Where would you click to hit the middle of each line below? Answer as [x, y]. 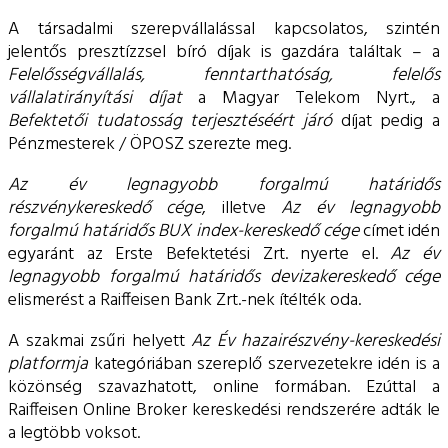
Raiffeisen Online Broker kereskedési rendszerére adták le [224, 410]
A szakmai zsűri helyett [99, 341]
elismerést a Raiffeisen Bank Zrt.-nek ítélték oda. [184, 300]
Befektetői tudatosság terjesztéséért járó [170, 121]
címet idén [399, 231]
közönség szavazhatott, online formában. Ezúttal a [224, 387]
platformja [48, 364]
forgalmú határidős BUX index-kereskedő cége [183, 231]
